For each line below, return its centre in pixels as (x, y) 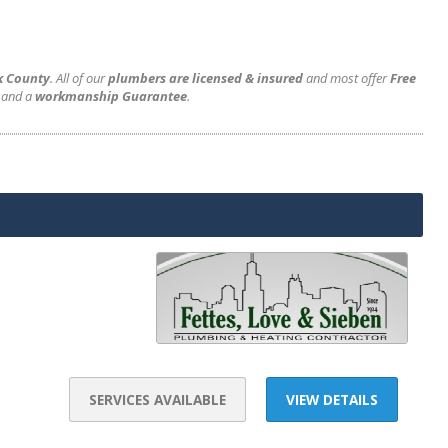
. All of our (79, 78)
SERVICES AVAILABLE (157, 399)
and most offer (346, 78)
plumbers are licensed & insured (205, 78)
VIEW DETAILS (332, 399)
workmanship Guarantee (111, 96)
